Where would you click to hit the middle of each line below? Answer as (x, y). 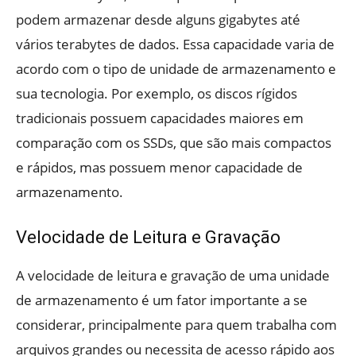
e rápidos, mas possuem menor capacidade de (159, 168)
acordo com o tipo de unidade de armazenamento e (176, 69)
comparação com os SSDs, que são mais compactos (174, 143)
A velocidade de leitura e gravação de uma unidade (173, 276)
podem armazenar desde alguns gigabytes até (158, 20)
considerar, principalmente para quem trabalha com (176, 325)
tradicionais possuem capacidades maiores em (160, 118)
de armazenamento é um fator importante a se (162, 300)
